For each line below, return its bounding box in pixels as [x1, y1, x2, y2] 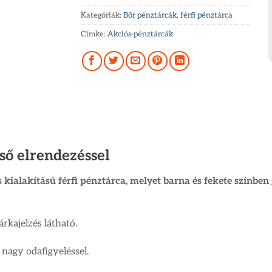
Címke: [81, 29, 108, 39]
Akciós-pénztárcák [107, 29, 174, 39]
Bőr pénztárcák [123, 10, 177, 20]
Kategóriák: [81, 10, 124, 20]
